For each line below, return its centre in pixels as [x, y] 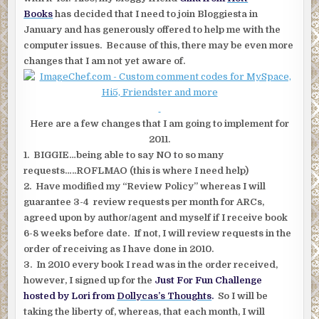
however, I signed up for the [89, 281]
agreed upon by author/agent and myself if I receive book [156, 218]
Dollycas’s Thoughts [164, 296]
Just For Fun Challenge [209, 281]
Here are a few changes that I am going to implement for [159, 124]
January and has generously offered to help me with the [152, 30]
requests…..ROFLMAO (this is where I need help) [136, 171]
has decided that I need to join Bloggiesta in [156, 14]
